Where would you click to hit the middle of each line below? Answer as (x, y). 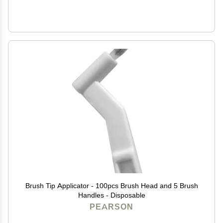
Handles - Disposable (111, 195)
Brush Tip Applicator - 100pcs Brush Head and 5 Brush (111, 186)
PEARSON (111, 207)
